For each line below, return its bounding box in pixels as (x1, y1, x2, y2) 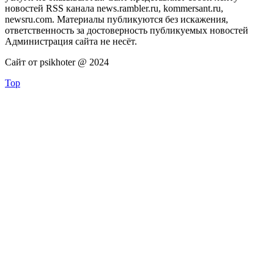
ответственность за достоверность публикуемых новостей (5, 25, 248, 36)
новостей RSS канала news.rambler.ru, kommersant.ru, (5, 3, 223, 14)
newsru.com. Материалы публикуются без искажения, (5, 14, 228, 25)
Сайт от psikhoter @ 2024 (5, 57, 109, 68)
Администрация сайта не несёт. (5, 36, 137, 47)
